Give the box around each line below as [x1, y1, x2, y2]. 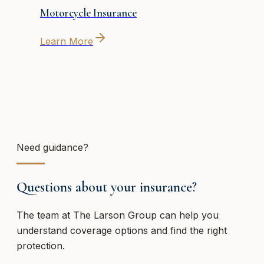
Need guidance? [16, 141, 88, 153]
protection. [16, 239, 65, 252]
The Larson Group [73, 209, 157, 221]
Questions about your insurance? [16, 178, 197, 196]
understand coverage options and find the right [16, 224, 227, 236]
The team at [16, 209, 73, 221]
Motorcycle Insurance [40, 6, 137, 20]
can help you [157, 209, 219, 221]
